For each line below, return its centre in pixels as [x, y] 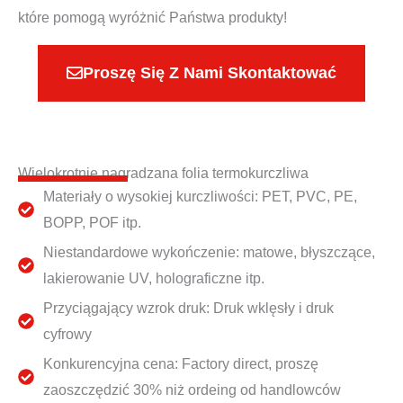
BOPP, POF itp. [92, 222]
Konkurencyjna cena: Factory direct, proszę [180, 363]
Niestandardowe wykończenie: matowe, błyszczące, [209, 252]
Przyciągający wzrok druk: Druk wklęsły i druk [188, 308]
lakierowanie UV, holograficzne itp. [153, 278]
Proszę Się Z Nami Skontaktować [210, 72]
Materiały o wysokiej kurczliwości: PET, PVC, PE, [200, 196]
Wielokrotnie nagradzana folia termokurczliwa [163, 173]
